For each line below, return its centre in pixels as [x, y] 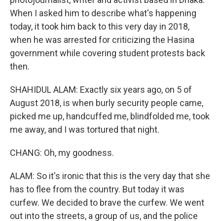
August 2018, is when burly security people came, [107, 103]
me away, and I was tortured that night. [85, 129]
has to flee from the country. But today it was [97, 189]
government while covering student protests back [108, 53]
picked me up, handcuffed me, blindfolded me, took [110, 116]
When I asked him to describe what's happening [103, 13]
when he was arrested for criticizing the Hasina [102, 40]
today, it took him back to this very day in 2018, [100, 26]
